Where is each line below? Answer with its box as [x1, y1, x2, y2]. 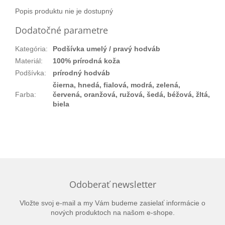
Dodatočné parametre [15, 24, 108, 37]
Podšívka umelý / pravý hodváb [53, 45, 160, 53]
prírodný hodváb [53, 69, 110, 77]
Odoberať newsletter [69, 178, 156, 191]
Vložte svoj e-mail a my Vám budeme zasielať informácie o [20, 199, 205, 207]
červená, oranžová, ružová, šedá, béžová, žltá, [53, 90, 210, 99]
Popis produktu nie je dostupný [15, 7, 113, 16]
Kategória [15, 45, 46, 53]
